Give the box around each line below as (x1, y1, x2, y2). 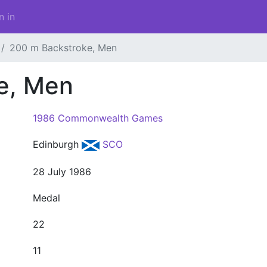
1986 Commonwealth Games (33, 112, 163, 124)
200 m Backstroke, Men (10, 42, 117, 54)
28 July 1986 (33, 166, 91, 178)
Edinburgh (33, 138, 82, 150)
